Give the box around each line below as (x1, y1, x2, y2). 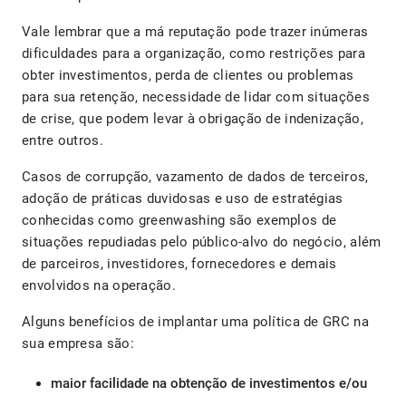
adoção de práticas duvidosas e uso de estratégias (22, 190, 343, 208)
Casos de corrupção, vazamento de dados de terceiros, (22, 169, 369, 186)
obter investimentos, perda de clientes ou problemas (22, 67, 354, 84)
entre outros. (22, 132, 108, 150)
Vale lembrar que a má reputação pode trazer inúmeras (22, 24, 369, 41)
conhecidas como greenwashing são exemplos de (22, 212, 337, 229)
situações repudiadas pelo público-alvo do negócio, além (22, 234, 382, 251)
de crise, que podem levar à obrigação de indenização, (22, 111, 363, 128)
